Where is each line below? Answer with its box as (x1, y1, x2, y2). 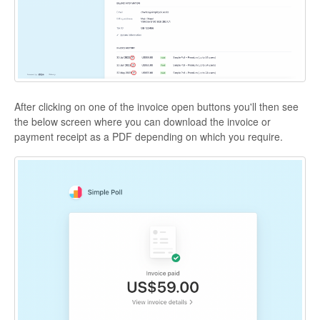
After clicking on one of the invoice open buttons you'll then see (14, 99, 299, 114)
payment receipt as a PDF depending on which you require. (14, 129, 283, 144)
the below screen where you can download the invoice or (14, 114, 271, 129)
